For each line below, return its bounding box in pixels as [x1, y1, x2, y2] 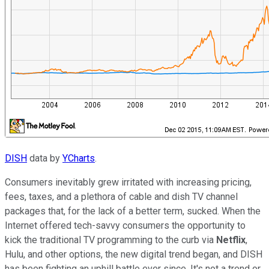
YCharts [62, 152, 95, 164]
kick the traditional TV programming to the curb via [5, 234, 216, 246]
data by [27, 152, 62, 164]
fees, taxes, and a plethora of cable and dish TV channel [5, 190, 238, 202]
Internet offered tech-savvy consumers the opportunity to [5, 219, 246, 231]
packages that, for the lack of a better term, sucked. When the [5, 205, 261, 217]
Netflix [216, 234, 246, 246]
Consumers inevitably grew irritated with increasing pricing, [5, 176, 252, 188]
